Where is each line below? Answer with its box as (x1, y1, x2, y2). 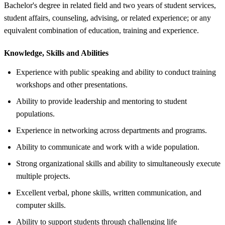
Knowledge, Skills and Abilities (4, 48, 108, 57)
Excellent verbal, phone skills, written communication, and (16, 188, 201, 197)
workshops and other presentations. (16, 80, 128, 89)
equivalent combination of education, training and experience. (4, 26, 199, 35)
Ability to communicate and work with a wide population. (16, 142, 199, 151)
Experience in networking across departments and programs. (16, 126, 207, 135)
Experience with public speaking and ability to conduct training (16, 67, 216, 76)
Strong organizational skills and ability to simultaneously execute (16, 159, 220, 168)
